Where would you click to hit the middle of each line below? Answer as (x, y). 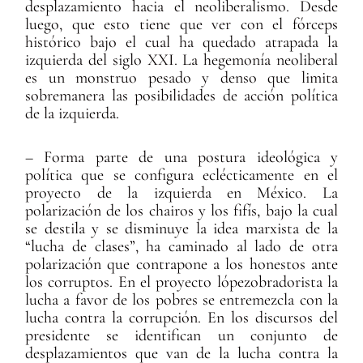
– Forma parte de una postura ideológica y (181, 158)
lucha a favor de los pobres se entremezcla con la (181, 300)
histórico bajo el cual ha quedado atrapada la (181, 43)
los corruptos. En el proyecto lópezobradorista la (181, 282)
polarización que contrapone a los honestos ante (181, 265)
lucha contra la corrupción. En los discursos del (181, 318)
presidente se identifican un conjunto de (181, 336)
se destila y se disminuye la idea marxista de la (181, 229)
